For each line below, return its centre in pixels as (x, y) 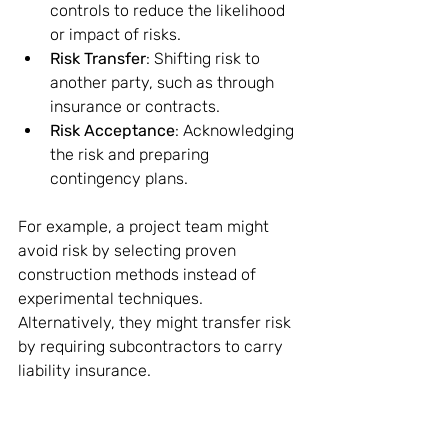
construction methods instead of (139, 274)
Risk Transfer (98, 58)
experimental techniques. (112, 298)
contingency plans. (119, 178)
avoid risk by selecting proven (129, 250)
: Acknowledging (236, 130)
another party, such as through (164, 82)
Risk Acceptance (112, 130)
